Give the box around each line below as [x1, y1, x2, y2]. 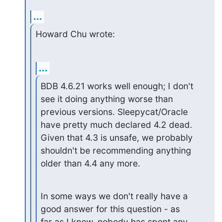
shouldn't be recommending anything [41, 145, 192, 156]
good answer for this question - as [41, 204, 180, 214]
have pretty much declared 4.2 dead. [41, 119, 193, 130]
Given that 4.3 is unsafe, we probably [41, 132, 193, 143]
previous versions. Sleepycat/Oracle [41, 107, 188, 117]
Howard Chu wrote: [35, 29, 115, 40]
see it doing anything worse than [41, 94, 173, 104]
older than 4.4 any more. [41, 158, 141, 168]
